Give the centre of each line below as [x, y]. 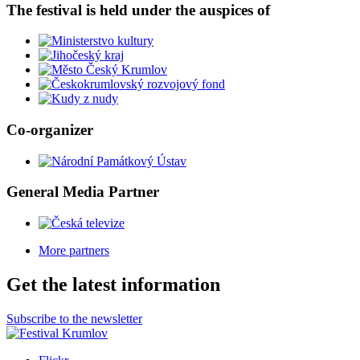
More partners [74, 251]
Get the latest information [113, 285]
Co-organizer [50, 129]
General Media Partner [83, 192]
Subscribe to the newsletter [74, 318]
